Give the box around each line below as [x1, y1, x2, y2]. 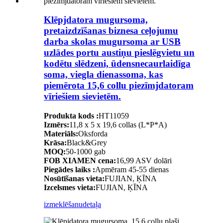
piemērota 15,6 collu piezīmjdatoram [44, 80, 194, 91]
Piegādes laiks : [44, 165, 95, 174]
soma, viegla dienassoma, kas [44, 69, 163, 80]
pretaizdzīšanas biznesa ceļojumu [44, 25, 178, 36]
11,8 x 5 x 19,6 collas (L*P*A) [69, 120, 167, 129]
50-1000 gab [66, 147, 106, 156]
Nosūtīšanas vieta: [44, 174, 105, 183]
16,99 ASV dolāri [116, 156, 172, 165]
